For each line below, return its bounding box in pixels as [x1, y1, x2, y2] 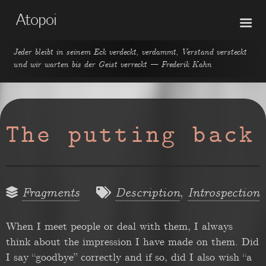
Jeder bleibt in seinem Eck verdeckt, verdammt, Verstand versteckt [12, 46, 246, 58]
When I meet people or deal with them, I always [6, 220, 233, 234]
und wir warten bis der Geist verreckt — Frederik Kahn [12, 59, 211, 70]
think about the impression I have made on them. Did [6, 235, 259, 249]
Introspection [188, 186, 259, 201]
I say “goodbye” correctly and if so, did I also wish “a [6, 251, 252, 265]
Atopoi [15, 9, 56, 30]
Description [115, 186, 180, 201]
